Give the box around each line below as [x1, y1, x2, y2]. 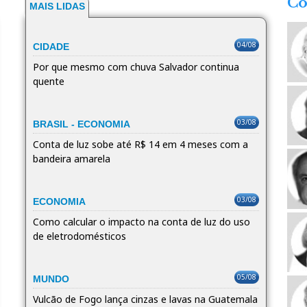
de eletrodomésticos [32, 230, 126, 243]
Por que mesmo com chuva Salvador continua [32, 60, 239, 73]
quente [32, 75, 64, 88]
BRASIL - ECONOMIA [32, 119, 130, 130]
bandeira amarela [32, 152, 110, 165]
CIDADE [32, 41, 69, 52]
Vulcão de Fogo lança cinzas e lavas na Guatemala [32, 293, 258, 306]
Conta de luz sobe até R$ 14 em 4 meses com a [32, 138, 248, 151]
